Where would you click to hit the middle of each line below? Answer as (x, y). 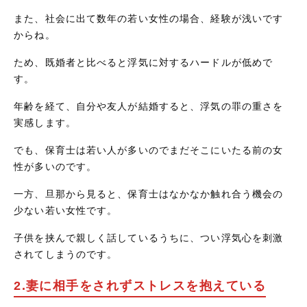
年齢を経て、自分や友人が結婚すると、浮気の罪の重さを (149, 106)
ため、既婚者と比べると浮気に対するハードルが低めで (144, 62)
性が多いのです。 (56, 166)
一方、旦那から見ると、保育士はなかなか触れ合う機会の (149, 194)
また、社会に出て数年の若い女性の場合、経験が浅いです (149, 18)
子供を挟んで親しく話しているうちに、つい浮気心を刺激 (149, 237)
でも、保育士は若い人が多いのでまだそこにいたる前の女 (149, 150)
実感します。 (45, 122)
